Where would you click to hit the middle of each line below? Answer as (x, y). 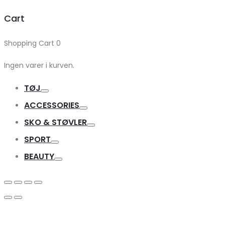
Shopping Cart (30, 43)
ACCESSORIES (52, 105)
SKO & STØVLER (55, 123)
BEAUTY (39, 157)
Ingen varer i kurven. (39, 66)
